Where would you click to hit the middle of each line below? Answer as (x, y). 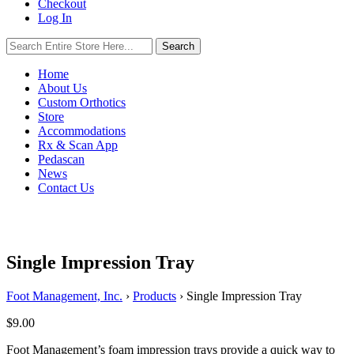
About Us (62, 88)
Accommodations (82, 131)
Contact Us (66, 188)
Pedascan (61, 159)
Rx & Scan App (78, 145)
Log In (55, 18)
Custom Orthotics (82, 102)
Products (154, 296)
